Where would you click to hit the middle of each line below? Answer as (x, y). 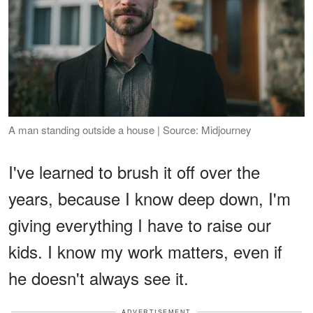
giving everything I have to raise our (140, 224)
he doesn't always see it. (99, 277)
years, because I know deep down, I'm (150, 198)
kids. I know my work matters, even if (145, 251)
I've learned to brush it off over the (134, 171)
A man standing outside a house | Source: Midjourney (130, 129)
